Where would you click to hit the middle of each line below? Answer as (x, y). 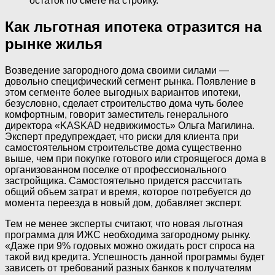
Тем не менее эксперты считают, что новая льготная (124, 224)
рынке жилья (54, 44)
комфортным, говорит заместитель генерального (117, 114)
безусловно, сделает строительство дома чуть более (124, 103)
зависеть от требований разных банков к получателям (128, 268)
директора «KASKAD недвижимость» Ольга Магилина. (130, 126)
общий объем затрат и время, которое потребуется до (128, 192)
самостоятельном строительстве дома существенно (123, 148)
